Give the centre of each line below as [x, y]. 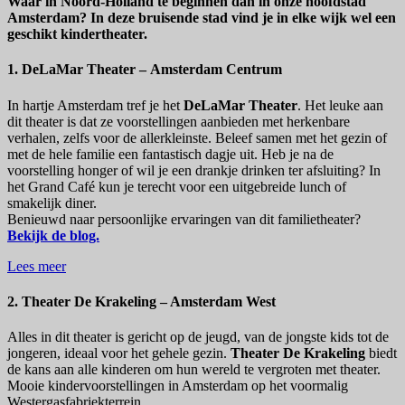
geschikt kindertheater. [77, 34]
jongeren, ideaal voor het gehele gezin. [119, 353]
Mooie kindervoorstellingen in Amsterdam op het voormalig [178, 386]
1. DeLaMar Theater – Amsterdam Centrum [145, 70]
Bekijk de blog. [53, 235]
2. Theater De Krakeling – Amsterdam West [141, 301]
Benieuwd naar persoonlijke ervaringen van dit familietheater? [184, 219]
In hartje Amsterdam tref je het [94, 105]
